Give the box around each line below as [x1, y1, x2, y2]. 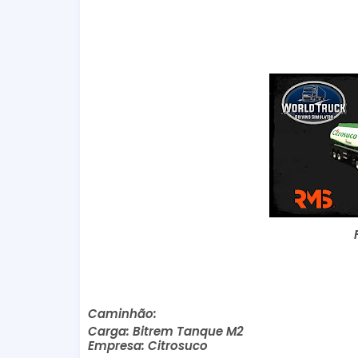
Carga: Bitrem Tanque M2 [87, 322, 244, 340]
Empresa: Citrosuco [87, 336, 208, 354]
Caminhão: [87, 304, 157, 322]
